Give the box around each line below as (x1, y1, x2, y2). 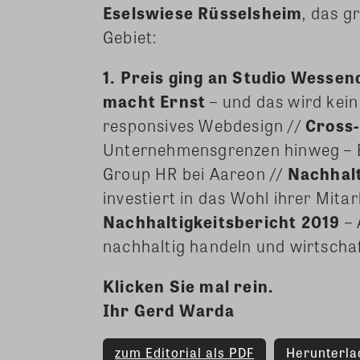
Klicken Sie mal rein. (103, 274, 275, 298)
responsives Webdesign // (103, 113, 305, 137)
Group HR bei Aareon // (103, 162, 288, 186)
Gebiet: (103, 25, 157, 49)
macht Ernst (103, 89, 207, 113)
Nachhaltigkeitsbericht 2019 (103, 210, 341, 234)
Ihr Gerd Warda (103, 298, 235, 322)
